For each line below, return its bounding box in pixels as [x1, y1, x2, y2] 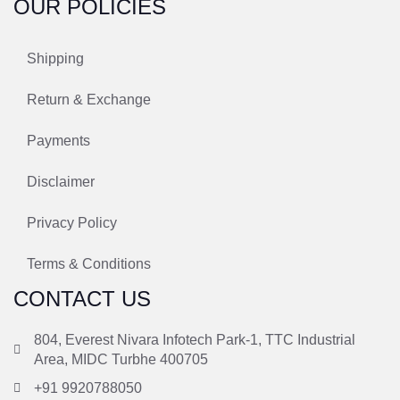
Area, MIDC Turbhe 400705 [33, 351, 208, 367]
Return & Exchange [27, 91, 151, 107]
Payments [27, 132, 90, 148]
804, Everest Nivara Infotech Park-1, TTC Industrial [33, 331, 355, 347]
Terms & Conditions [27, 255, 151, 271]
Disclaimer [27, 173, 95, 189]
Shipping [27, 50, 84, 66]
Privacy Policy [27, 214, 117, 230]
